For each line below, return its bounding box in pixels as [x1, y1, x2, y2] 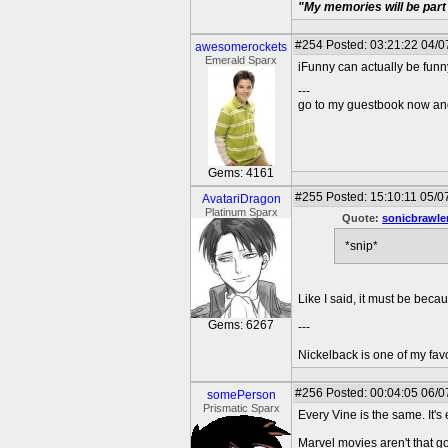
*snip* [345, 239, 378, 254]
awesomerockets [195, 40, 287, 54]
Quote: [342, 212, 382, 224]
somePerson [206, 388, 276, 402]
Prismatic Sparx [202, 402, 280, 414]
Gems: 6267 [208, 318, 274, 332]
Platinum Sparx [204, 206, 278, 218]
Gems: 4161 [208, 166, 274, 180]
